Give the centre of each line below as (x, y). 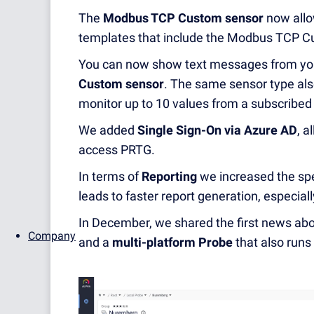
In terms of (110, 177)
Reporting (169, 177)
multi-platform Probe (172, 243)
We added (108, 130)
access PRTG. (117, 150)
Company (52, 236)
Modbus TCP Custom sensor (183, 18)
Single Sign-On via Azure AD (217, 130)
